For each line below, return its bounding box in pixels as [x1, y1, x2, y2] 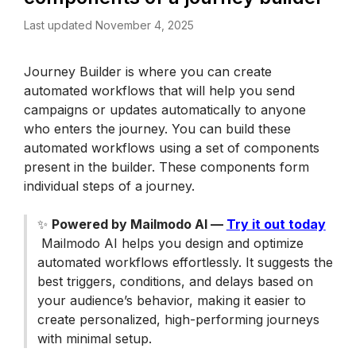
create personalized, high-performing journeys [37, 311, 319, 327]
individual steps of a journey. [24, 178, 199, 194]
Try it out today [226, 216, 326, 232]
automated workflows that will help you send [24, 83, 295, 99]
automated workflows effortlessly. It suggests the [37, 254, 333, 270]
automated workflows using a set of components [24, 140, 319, 156]
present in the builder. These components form [24, 159, 309, 175]
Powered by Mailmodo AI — [51, 216, 226, 232]
